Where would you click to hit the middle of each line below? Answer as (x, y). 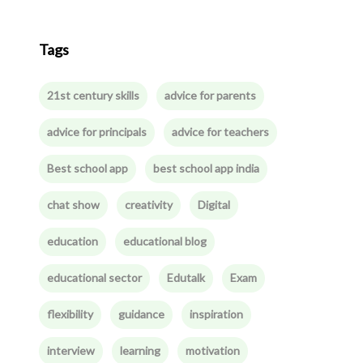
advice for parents (210, 95)
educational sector (94, 278)
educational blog (164, 241)
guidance (141, 314)
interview (70, 350)
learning (140, 350)
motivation (212, 350)
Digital (214, 205)
